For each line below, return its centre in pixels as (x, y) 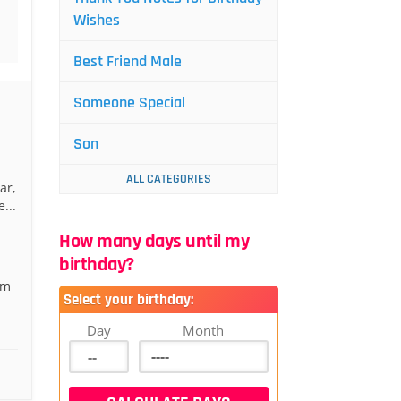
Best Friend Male (128, 61)
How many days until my (154, 242)
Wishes (97, 20)
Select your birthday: (128, 300)
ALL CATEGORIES (169, 179)
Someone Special (129, 102)
